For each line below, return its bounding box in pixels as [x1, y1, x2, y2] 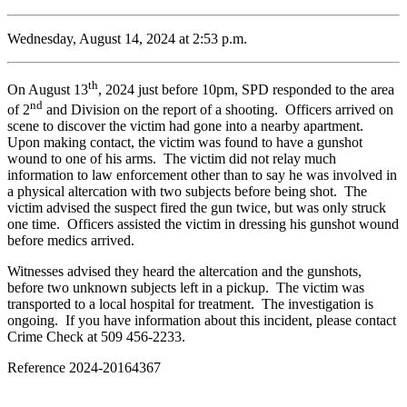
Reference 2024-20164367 [7, 360, 161, 376]
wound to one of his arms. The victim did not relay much [7, 151, 336, 167]
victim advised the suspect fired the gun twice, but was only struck [7, 200, 386, 216]
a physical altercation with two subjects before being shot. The [7, 184, 367, 200]
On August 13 [7, 82, 88, 98]
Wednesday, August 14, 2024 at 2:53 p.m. [7, 30, 247, 46]
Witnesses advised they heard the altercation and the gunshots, [7, 263, 362, 280]
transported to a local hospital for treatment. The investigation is [7, 296, 373, 313]
